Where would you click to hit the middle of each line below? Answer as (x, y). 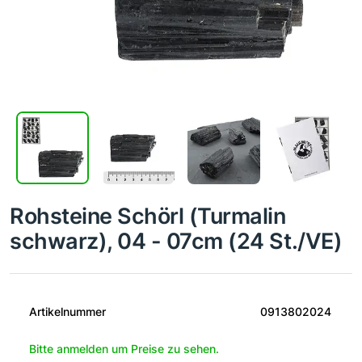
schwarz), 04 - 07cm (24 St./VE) (176, 241)
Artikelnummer (67, 312)
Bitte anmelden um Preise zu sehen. (124, 349)
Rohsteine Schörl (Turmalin (148, 216)
